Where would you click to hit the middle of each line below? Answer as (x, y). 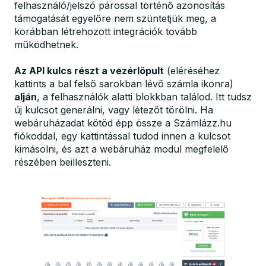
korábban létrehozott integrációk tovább (106, 31)
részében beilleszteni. (63, 162)
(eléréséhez (192, 70)
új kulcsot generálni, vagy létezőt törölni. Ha (114, 110)
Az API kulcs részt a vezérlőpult (89, 70)
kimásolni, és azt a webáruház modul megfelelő (121, 149)
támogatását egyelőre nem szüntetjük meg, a (115, 18)
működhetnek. (46, 44)
